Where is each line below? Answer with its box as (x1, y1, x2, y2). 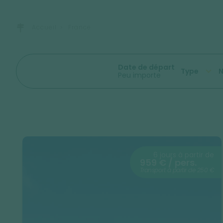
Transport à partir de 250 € (139, 166, 215, 174)
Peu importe (117, 70, 161, 80)
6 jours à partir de (153, 150, 215, 160)
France (68, 23, 91, 31)
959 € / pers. (139, 156, 197, 169)
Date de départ (117, 62, 175, 72)
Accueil (32, 23, 57, 31)
